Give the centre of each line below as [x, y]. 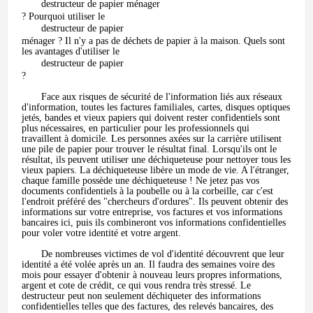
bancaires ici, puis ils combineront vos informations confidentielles [154, 223]
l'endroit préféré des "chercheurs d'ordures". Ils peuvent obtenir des [155, 202]
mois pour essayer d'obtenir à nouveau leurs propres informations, [152, 275]
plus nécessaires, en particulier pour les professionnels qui [136, 128]
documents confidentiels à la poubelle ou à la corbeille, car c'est [147, 191]
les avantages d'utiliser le [71, 51]
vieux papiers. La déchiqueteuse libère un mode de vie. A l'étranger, [155, 170]
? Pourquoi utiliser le [63, 16]
